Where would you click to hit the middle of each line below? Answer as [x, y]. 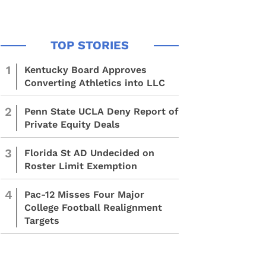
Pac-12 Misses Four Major [84, 194]
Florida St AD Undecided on [89, 153]
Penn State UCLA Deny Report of [102, 111]
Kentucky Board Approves [85, 70]
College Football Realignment [93, 208]
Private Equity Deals [72, 124]
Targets [42, 221]
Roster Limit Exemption [81, 166]
